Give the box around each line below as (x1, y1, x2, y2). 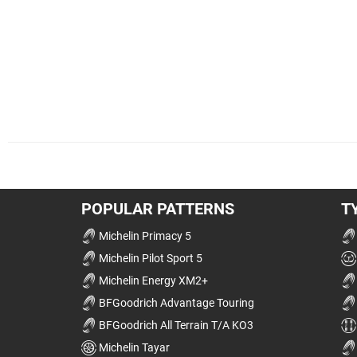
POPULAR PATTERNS (81, 198, 234, 218)
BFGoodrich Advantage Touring (96, 296, 254, 309)
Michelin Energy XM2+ (96, 273, 208, 287)
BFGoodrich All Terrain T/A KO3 (96, 318, 253, 331)
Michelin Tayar (96, 340, 170, 354)
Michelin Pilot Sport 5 (96, 251, 202, 265)
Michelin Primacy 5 (96, 229, 191, 242)
